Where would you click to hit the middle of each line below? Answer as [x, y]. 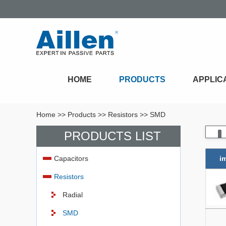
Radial [73, 195]
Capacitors [71, 158]
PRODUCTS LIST [112, 136]
